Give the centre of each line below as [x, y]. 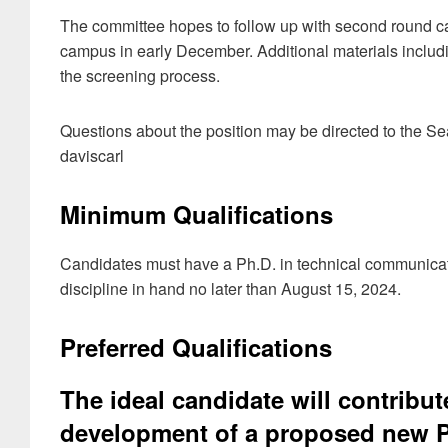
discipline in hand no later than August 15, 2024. [230, 288]
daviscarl [92, 156]
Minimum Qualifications [196, 214]
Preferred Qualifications [196, 346]
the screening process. [140, 76]
